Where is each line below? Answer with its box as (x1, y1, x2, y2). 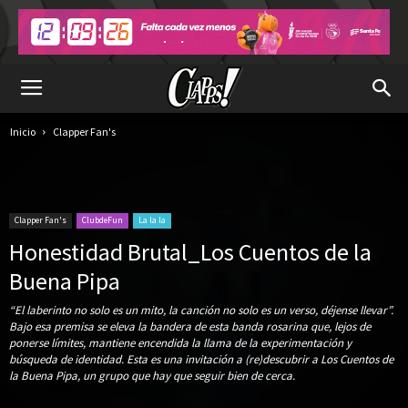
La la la (138, 214, 166, 226)
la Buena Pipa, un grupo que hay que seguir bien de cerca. (9, 368, 295, 383)
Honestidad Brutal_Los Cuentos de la (9, 237, 372, 267)
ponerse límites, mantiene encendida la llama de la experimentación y (9, 335, 352, 351)
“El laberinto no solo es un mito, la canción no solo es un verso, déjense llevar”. (9, 302, 393, 318)
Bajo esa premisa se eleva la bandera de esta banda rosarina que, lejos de (9, 319, 371, 334)
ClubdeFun (82, 214, 123, 226)
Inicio (10, 125, 36, 138)
